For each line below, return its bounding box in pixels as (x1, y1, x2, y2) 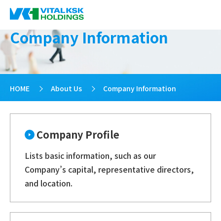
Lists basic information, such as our (24, 149, 156, 162)
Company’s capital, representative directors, (24, 163, 194, 176)
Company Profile (36, 127, 119, 142)
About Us (51, 83, 82, 94)
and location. (24, 177, 73, 189)
